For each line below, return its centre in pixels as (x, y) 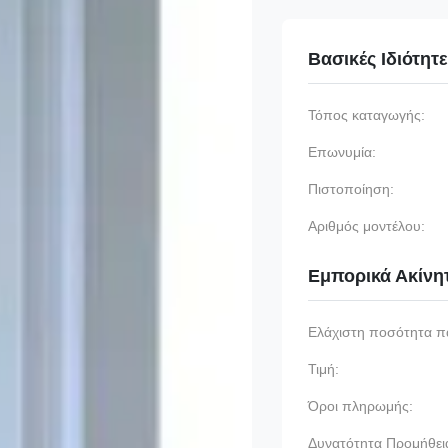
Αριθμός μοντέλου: (366, 226)
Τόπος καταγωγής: (366, 115)
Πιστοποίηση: (351, 189)
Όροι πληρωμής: (360, 406)
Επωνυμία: (342, 152)
